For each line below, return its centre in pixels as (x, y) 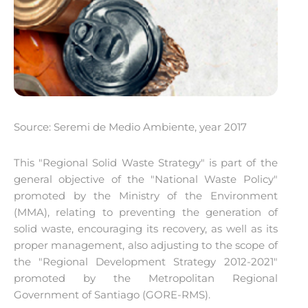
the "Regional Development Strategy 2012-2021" (146, 262)
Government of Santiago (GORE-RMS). (112, 295)
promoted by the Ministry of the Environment (146, 196)
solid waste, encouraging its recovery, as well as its (146, 229)
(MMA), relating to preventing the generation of (146, 212)
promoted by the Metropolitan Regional (146, 278)
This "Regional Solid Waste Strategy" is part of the (146, 163)
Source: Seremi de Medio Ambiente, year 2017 (130, 127)
